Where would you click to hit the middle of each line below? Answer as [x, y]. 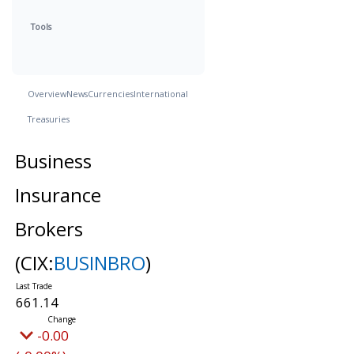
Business [53, 161]
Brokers [49, 229]
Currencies [111, 94]
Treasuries [49, 119]
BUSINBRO [99, 263]
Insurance [58, 195]
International [161, 94]
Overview [47, 94]
